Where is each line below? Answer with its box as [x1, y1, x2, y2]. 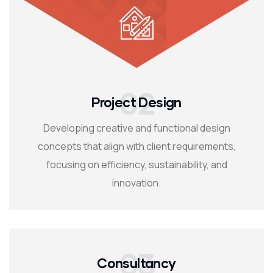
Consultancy [97, 255, 176, 272]
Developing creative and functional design [43, 121, 230, 135]
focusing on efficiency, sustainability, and [46, 158, 227, 172]
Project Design [91, 94, 182, 111]
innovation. [112, 176, 161, 190]
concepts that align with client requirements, [37, 140, 236, 154]
